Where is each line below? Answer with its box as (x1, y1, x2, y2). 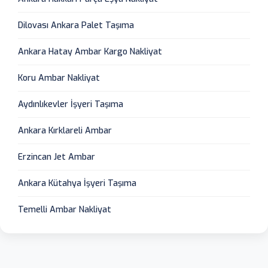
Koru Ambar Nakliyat (18, 72, 100, 84)
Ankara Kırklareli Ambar (18, 124, 112, 136)
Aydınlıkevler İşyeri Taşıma (18, 98, 123, 110)
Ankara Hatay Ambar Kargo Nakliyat (18, 45, 162, 57)
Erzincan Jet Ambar (18, 151, 95, 163)
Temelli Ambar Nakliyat (18, 203, 111, 215)
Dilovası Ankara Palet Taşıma (18, 19, 134, 31)
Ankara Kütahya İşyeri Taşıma (18, 177, 136, 189)
